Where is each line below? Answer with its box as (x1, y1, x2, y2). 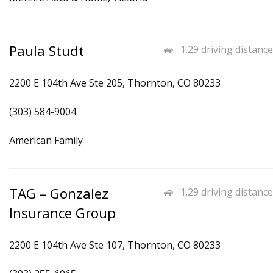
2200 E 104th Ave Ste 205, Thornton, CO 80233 (9, 76, 221, 90)
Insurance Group (9, 204, 116, 222)
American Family (9, 133, 83, 147)
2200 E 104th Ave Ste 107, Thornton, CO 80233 (9, 238, 221, 252)
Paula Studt (9, 41, 84, 60)
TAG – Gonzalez (9, 184, 108, 203)
